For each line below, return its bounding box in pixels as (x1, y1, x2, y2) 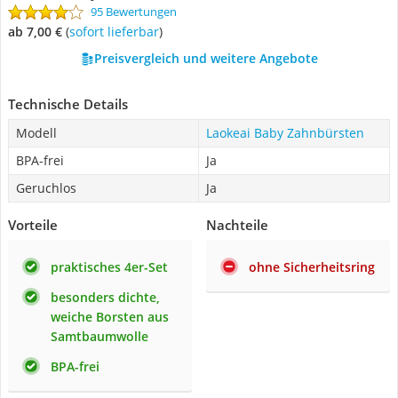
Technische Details (8, 95, 128, 113)
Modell (16, 124, 57, 141)
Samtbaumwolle (51, 328, 148, 345)
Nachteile (206, 216, 268, 234)
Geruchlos (16, 179, 76, 196)
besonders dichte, (51, 289, 160, 306)
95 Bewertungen (91, 4, 177, 20)
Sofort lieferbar (76, 23, 159, 40)
